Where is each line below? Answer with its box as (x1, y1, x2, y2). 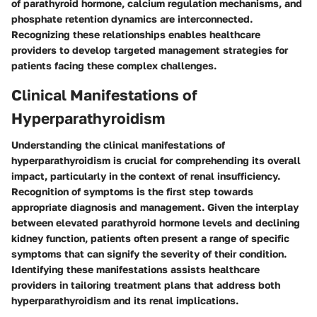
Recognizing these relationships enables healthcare (11, 28, 260, 40)
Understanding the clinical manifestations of (11, 139, 225, 151)
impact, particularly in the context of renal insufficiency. (11, 170, 280, 183)
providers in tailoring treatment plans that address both (11, 279, 280, 292)
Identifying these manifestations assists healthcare (11, 263, 260, 276)
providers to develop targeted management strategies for (11, 43, 288, 56)
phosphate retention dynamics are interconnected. (11, 12, 253, 25)
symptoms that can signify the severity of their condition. (11, 248, 287, 260)
